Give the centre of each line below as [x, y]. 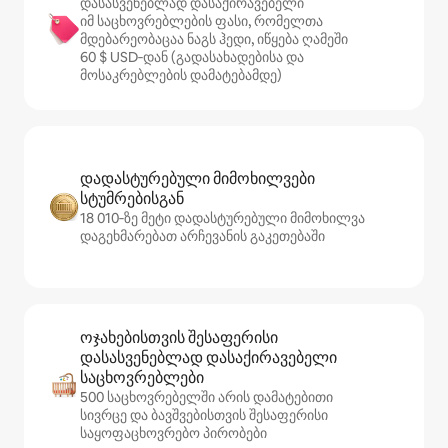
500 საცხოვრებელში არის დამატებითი [206, 397]
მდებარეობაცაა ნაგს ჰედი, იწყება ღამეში [214, 39]
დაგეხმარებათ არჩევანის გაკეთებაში [202, 236]
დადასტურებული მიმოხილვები [197, 178]
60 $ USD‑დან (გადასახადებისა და [192, 57]
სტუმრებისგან [132, 198]
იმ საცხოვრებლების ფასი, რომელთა [201, 21]
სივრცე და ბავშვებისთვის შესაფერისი [204, 415]
